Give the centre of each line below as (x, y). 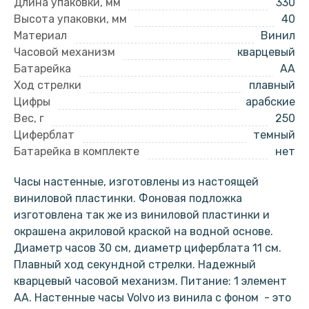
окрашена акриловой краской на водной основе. (143, 231)
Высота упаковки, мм (70, 19)
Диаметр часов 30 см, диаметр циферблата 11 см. (148, 248)
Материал (40, 35)
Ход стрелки (48, 85)
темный (274, 134)
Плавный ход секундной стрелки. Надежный (135, 264)
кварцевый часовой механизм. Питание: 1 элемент (150, 281)
